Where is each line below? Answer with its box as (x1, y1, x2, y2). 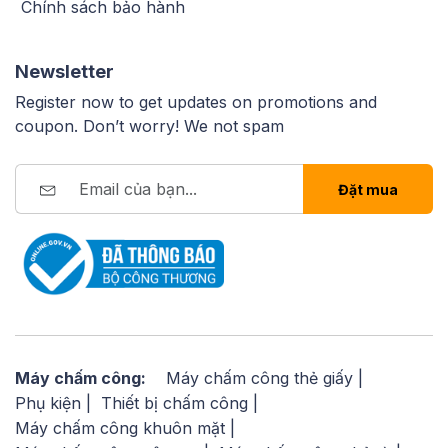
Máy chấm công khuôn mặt (15, 417, 225, 438)
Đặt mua (338, 180, 398, 198)
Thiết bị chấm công (101, 392, 248, 413)
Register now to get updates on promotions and (15, 92, 377, 113)
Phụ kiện (15, 392, 81, 413)
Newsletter (15, 61, 114, 83)
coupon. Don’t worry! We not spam (15, 116, 284, 137)
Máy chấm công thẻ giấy (166, 367, 353, 388)
